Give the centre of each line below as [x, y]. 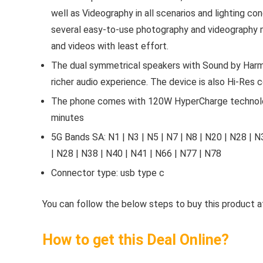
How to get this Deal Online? [136, 240]
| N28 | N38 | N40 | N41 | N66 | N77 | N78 [136, 153]
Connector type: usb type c [108, 173]
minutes [68, 117]
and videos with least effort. [110, 46]
